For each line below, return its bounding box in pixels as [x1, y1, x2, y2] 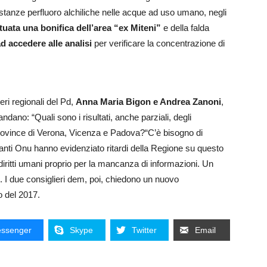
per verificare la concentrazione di [92, 38, 225, 49]
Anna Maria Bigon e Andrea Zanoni [76, 97, 221, 107]
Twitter [131, 225, 157, 235]
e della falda [161, 23, 209, 33]
